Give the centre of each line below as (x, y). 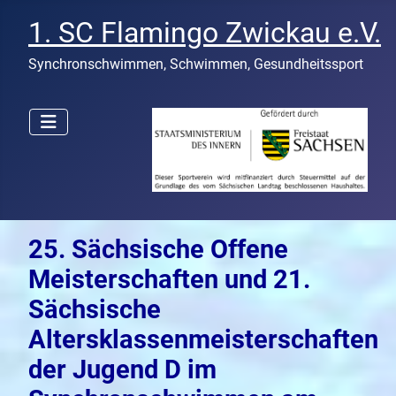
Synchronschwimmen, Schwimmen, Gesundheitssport (196, 64)
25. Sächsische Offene (158, 249)
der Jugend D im (122, 369)
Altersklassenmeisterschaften (203, 339)
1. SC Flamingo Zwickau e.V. (205, 33)
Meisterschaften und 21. (169, 279)
